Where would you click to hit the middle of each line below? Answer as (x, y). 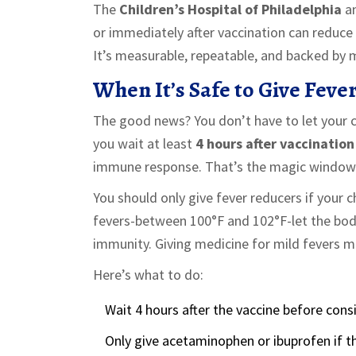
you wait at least (144, 143)
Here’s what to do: (148, 274)
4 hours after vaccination (275, 143)
